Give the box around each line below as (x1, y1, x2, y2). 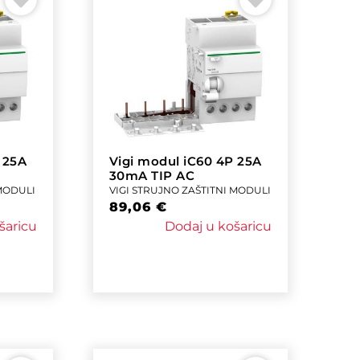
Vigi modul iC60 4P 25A (108, 153, 262, 169)
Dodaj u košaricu (164, 218, 272, 234)
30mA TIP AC (108, 167, 195, 183)
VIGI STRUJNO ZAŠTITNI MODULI (108, 183, 271, 196)
